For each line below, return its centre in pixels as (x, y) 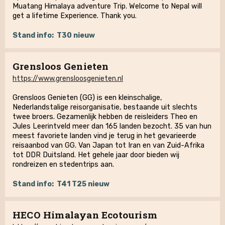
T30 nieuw (76, 35)
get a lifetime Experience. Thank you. (75, 16)
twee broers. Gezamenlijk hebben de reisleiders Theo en (105, 117)
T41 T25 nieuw (83, 184)
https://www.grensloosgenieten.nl (68, 79)
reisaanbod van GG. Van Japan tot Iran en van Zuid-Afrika (108, 145)
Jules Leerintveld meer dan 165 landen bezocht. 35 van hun (112, 126)
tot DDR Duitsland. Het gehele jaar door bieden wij (96, 155)
